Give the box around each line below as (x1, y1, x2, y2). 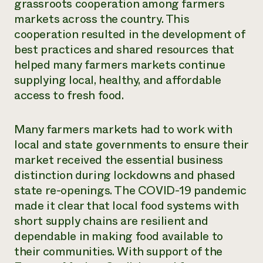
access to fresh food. (14, 87, 124, 104)
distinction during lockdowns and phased (14, 167, 235, 184)
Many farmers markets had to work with (14, 121, 232, 138)
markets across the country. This (14, 11, 190, 28)
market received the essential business (14, 151, 223, 168)
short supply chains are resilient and (14, 213, 208, 230)
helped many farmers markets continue (14, 56, 225, 73)
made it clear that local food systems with (14, 197, 239, 214)
